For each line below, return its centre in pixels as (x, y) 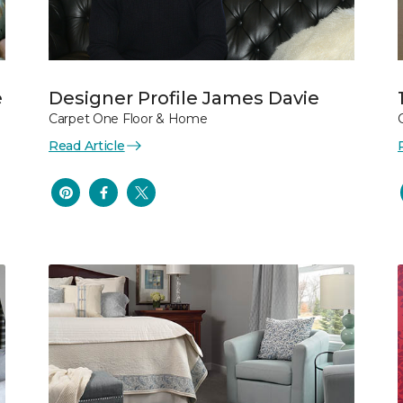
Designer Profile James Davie (184, 98)
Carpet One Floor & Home (128, 118)
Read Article (87, 145)
